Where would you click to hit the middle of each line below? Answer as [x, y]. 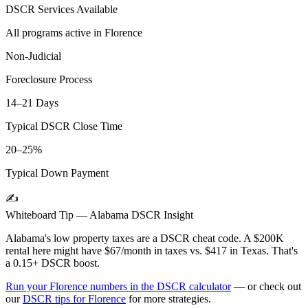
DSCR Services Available [62, 10]
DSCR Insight [161, 215]
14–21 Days [32, 103]
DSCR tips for [55, 299]
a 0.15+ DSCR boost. [53, 263]
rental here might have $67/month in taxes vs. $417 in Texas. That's [152, 251]
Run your [27, 287]
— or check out [266, 287]
